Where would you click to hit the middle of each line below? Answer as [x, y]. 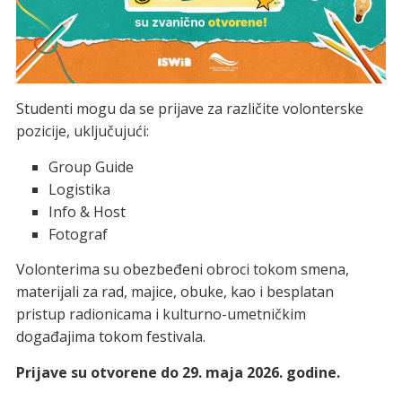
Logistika [79, 189]
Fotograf [78, 234]
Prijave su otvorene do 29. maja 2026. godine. [178, 372]
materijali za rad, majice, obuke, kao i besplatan [175, 291]
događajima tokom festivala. [110, 336]
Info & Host [87, 211]
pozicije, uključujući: [82, 131]
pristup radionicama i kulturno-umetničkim [161, 314]
